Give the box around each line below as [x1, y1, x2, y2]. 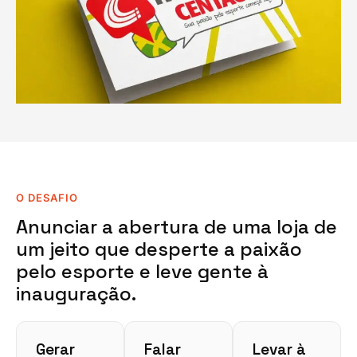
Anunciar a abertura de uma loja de [16, 214, 337, 240]
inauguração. [16, 281, 136, 307]
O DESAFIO [16, 191, 78, 205]
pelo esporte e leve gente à [16, 259, 269, 284]
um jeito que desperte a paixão [16, 237, 302, 262]
